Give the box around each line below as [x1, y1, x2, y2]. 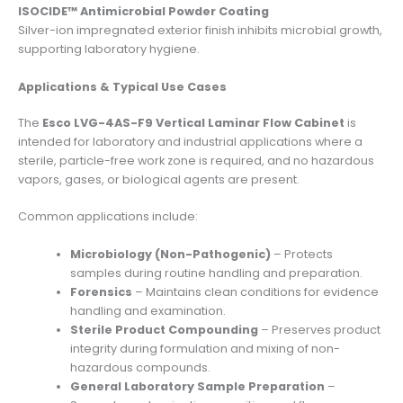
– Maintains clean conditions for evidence [132, 283, 380, 300]
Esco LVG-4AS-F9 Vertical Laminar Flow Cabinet [42, 114, 345, 130]
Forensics [70, 283, 133, 300]
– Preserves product [258, 321, 381, 337]
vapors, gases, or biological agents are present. [18, 171, 300, 187]
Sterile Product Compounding [70, 321, 259, 337]
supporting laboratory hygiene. [18, 41, 200, 58]
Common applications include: [18, 209, 198, 225]
